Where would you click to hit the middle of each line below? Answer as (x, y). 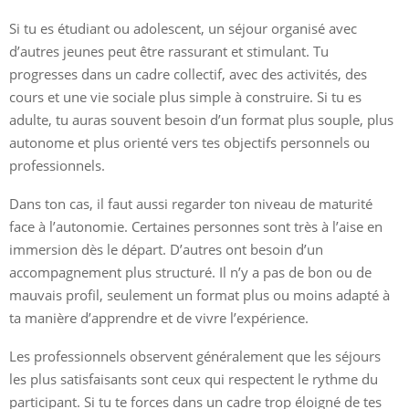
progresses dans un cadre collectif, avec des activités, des (188, 73)
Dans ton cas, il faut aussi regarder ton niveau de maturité (191, 203)
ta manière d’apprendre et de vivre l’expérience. (159, 317)
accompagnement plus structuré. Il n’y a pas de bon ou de (190, 272)
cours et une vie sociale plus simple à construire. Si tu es (185, 96)
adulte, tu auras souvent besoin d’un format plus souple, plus (201, 119)
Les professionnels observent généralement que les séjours (195, 356)
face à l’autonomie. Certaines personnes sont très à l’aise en (196, 226)
